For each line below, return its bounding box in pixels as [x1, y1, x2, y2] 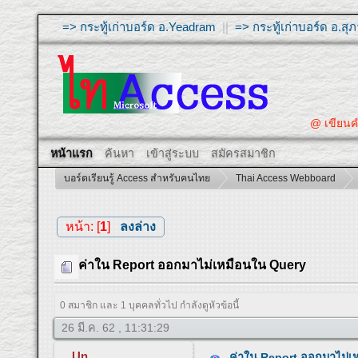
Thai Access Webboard [236, 173, 336, 184]
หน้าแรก [50, 147, 93, 160]
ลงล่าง [119, 219, 156, 233]
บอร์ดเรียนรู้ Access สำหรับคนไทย [64, 173, 211, 184]
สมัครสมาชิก [211, 147, 276, 160]
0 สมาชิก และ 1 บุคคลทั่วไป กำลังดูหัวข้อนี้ [60, 300, 240, 312]
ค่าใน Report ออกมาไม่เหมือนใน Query [78, 258, 307, 272]
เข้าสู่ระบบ [146, 147, 200, 160]
